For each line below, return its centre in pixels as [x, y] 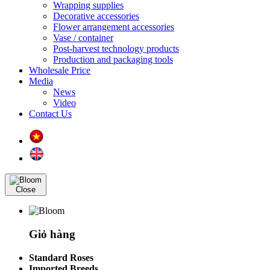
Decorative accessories [96, 16]
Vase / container [83, 38]
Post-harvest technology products [116, 49]
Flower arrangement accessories [114, 27]
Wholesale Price [60, 71]
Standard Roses [61, 257]
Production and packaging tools [113, 60]
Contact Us [50, 114]
